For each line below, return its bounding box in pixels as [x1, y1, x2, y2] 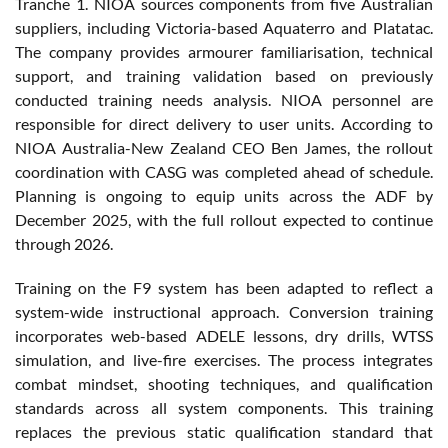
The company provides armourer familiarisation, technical [15, 41, 433, 61]
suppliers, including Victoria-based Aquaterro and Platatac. [15, 17, 433, 37]
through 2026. [15, 233, 113, 253]
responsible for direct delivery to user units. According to [15, 113, 433, 133]
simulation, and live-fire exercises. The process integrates [15, 349, 433, 369]
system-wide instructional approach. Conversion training [15, 301, 433, 321]
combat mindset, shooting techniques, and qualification [15, 373, 433, 393]
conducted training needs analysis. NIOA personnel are [15, 89, 433, 109]
